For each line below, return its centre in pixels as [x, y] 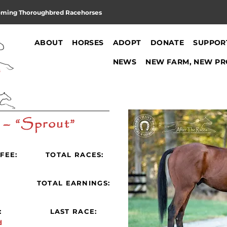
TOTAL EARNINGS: [73, 183]
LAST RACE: [73, 211]
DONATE [167, 42]
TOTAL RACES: [75, 154]
